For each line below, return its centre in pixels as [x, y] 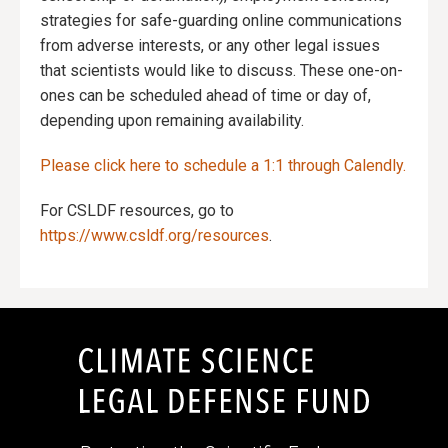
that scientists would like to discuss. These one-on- [221, 71]
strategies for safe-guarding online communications [221, 21]
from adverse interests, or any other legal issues [210, 46]
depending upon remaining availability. [172, 121]
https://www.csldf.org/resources [154, 236]
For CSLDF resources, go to [137, 211]
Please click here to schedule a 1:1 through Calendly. [223, 166]
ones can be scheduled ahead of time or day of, [205, 96]
